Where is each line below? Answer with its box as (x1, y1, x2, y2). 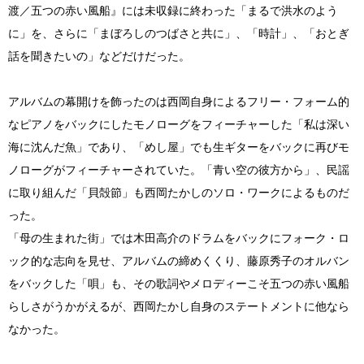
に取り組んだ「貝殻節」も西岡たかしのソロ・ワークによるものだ (8, 185, 349, 199)
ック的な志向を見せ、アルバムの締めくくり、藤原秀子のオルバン (8, 253, 349, 267)
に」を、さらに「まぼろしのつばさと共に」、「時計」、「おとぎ (8, 26, 349, 40)
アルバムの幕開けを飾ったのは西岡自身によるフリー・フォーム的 (8, 94, 349, 108)
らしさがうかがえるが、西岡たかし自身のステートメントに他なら (8, 299, 349, 313)
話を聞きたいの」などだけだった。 (8, 49, 190, 63)
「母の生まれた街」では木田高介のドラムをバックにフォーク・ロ (8, 231, 349, 245)
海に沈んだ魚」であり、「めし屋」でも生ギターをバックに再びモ (8, 140, 349, 154)
